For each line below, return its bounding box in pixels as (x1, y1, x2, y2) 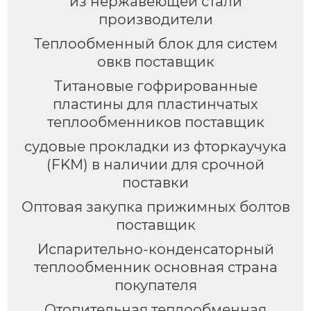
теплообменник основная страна (33, 258, 278, 276)
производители (98, 11, 213, 28)
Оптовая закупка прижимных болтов (21, 198, 290, 215)
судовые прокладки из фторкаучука (24, 137, 287, 155)
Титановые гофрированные (53, 77, 258, 94)
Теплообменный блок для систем (33, 35, 278, 52)
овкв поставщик (96, 53, 215, 70)
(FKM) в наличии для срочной (47, 155, 264, 173)
